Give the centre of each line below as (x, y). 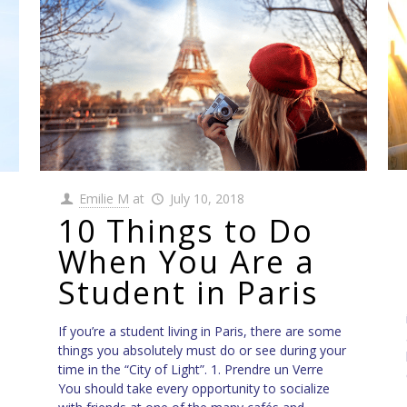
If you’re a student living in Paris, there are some (199, 332)
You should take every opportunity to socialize (194, 389)
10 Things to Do (185, 231)
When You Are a (186, 262)
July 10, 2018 (207, 199)
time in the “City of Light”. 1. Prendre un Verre (190, 370)
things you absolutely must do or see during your (202, 351)
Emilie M (104, 199)
